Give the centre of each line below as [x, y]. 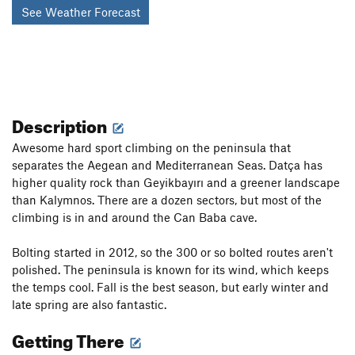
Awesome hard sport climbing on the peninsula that [151, 147]
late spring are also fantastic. [89, 304]
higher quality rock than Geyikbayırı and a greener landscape [176, 182]
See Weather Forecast [80, 12]
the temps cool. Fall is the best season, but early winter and [170, 286]
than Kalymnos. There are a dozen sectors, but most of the [167, 199]
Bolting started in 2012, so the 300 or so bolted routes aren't [172, 252]
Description [61, 123]
